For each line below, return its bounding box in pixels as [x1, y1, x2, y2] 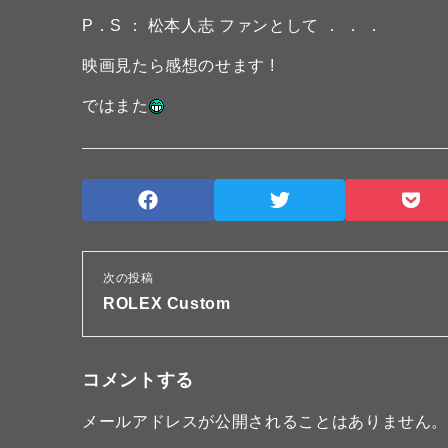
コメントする [82, 370, 194, 390]
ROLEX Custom [103, 295, 231, 312]
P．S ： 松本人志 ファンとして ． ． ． [82, 17, 383, 34]
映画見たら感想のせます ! [82, 57, 275, 74]
